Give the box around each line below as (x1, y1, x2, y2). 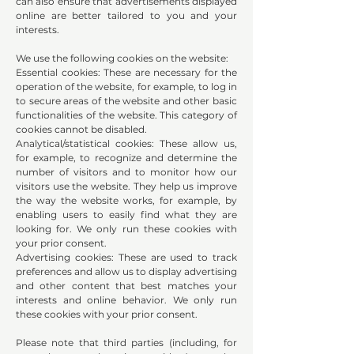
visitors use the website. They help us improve (16, 180, 237, 193)
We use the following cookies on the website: (16, 52, 228, 65)
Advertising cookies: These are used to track (16, 251, 237, 264)
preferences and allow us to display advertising (16, 265, 237, 278)
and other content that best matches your (16, 280, 237, 292)
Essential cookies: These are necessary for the (16, 66, 237, 79)
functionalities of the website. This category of (16, 109, 237, 122)
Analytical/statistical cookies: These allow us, (16, 137, 237, 150)
